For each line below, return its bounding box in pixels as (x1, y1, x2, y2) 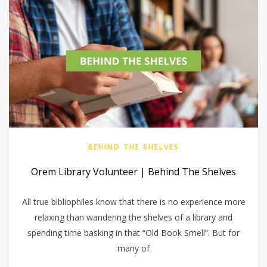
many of (117, 243, 150, 254)
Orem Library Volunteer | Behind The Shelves (31, 165, 236, 179)
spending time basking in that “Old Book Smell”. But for (27, 227, 240, 239)
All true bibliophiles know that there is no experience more (21, 196, 246, 208)
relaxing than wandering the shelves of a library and (35, 212, 232, 223)
